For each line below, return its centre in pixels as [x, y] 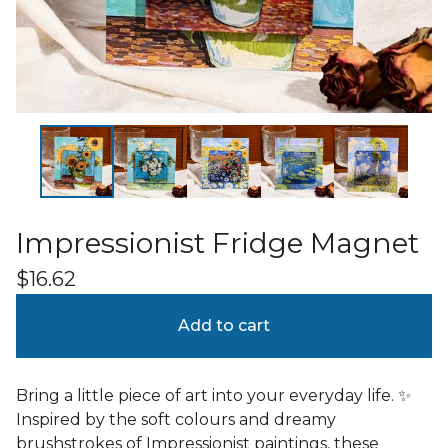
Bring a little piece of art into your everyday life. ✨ [213, 396]
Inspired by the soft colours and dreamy [176, 420]
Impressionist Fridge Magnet [217, 243]
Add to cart [224, 326]
